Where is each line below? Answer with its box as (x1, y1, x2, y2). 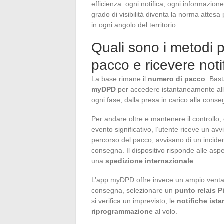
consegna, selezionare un (91, 186, 175, 194)
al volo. (153, 207, 177, 215)
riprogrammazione (91, 207, 153, 215)
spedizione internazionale (105, 156, 193, 165)
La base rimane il (91, 74, 148, 83)
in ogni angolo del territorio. (91, 20, 178, 29)
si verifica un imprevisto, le (91, 196, 177, 205)
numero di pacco (148, 74, 205, 83)
